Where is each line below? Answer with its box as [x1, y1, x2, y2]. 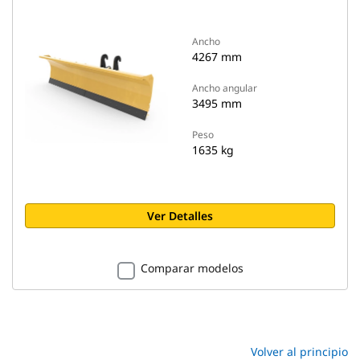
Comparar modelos [140, 260, 243, 276]
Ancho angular [192, 81, 257, 95]
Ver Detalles [147, 208, 213, 223]
